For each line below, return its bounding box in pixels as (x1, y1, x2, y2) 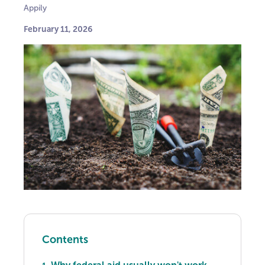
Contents (42, 233, 88, 245)
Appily (24, 4, 47, 12)
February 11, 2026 (24, 24, 92, 34)
